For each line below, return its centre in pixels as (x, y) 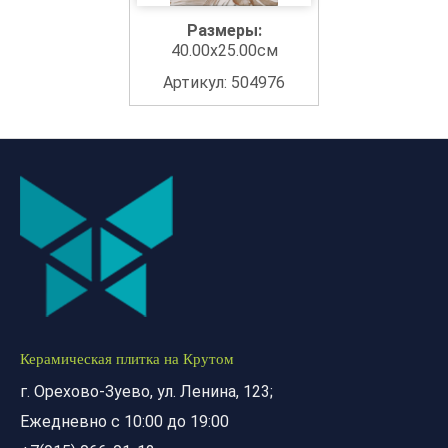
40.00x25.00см (224, 51)
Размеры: (224, 31)
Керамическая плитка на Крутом (127, 359)
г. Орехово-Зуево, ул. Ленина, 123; (146, 392)
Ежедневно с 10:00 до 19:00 (124, 422)
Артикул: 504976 (224, 83)
